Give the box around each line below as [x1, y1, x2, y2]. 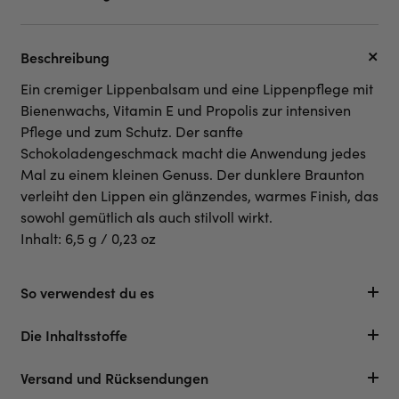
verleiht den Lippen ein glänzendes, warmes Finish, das [20, 185, 379, 205]
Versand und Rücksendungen [20, 367, 208, 387]
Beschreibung [20, 46, 110, 67]
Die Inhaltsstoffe [20, 324, 127, 345]
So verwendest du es [20, 281, 154, 302]
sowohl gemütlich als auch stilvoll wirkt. [20, 207, 273, 226]
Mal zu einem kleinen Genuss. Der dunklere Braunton [20, 164, 364, 183]
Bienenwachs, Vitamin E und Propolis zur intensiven [20, 100, 351, 119]
